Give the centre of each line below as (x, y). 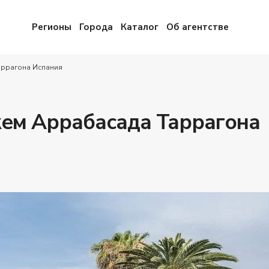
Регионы (51, 27)
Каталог (139, 27)
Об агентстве (197, 27)
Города (96, 27)
